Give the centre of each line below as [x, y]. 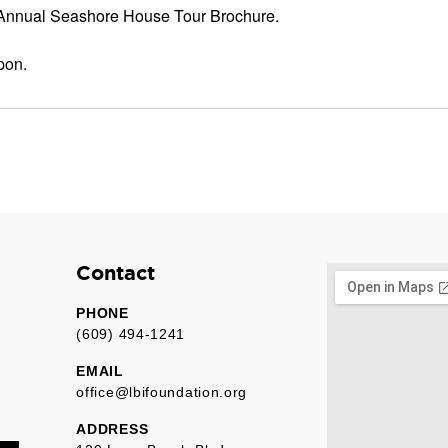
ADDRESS [112, 428]
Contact [116, 272]
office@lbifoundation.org [162, 391]
